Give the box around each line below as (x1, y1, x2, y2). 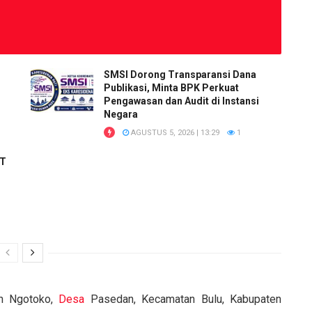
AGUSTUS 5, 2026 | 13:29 (129, 127, 219, 137)
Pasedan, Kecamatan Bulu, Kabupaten (84, 292, 282, 306)
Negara (104, 108, 138, 120)
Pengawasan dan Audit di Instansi (104, 95, 259, 107)
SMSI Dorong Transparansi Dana (104, 68, 256, 80)
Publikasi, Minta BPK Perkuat (104, 81, 239, 93)
